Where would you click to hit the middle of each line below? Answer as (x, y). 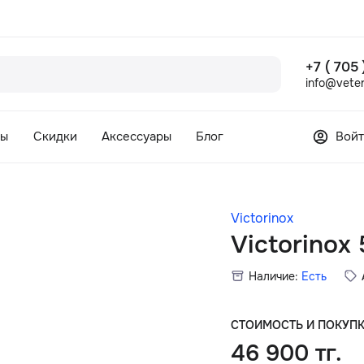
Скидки (55, 137)
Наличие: (274, 276)
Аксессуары (136, 137)
